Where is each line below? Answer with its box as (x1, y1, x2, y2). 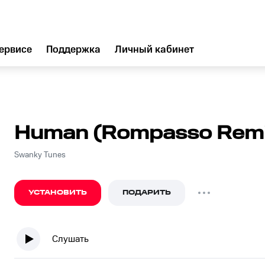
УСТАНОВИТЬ (28, 188, 87, 198)
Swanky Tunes (14, 150, 66, 160)
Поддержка (46, 44, 101, 56)
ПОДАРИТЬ (122, 188, 171, 198)
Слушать (52, 233, 89, 245)
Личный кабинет (115, 44, 194, 56)
